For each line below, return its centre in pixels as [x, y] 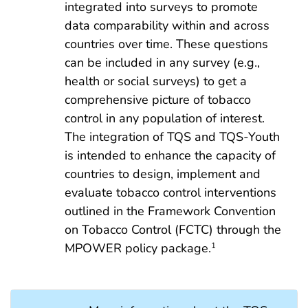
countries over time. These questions [166, 44]
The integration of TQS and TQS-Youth [172, 136]
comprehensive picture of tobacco [158, 99]
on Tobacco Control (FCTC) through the [173, 229]
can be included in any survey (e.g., [162, 62]
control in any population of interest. [165, 118]
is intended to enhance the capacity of [170, 155]
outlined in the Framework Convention [170, 211]
